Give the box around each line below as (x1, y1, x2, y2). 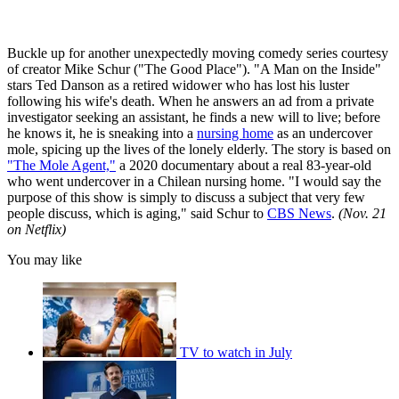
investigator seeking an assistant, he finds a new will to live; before (7, 109, 380, 125)
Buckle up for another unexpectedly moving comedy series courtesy (7, 45, 388, 61)
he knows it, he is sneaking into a (7, 125, 197, 141)
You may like (7, 251, 82, 267)
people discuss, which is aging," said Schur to (7, 205, 267, 221)
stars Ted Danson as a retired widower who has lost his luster (7, 77, 349, 93)
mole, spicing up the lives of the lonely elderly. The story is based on (7, 141, 391, 157)
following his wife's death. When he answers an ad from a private (7, 93, 374, 109)
